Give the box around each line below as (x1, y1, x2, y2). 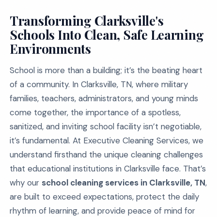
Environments (10, 40, 91, 57)
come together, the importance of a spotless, (10, 107, 181, 118)
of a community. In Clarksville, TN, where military (10, 79, 188, 90)
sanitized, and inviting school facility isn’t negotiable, (10, 121, 201, 132)
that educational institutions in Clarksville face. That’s (10, 163, 206, 174)
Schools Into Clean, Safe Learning (10, 26, 204, 43)
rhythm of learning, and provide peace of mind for (10, 205, 195, 216)
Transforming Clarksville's (10, 12, 164, 29)
